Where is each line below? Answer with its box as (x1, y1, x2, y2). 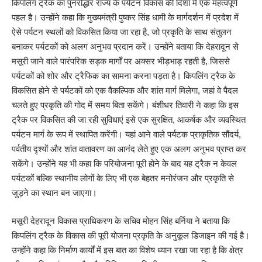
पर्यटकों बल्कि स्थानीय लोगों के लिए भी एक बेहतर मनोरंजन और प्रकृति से (12, 173, 234, 184)
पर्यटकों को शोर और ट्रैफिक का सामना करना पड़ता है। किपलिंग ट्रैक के (12, 71, 235, 81)
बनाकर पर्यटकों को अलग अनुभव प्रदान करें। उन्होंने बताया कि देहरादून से (12, 42, 239, 52)
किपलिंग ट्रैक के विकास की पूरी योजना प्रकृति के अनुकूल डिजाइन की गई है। (12, 230, 250, 240)
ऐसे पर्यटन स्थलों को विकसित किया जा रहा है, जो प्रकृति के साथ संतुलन (12, 27, 232, 37)
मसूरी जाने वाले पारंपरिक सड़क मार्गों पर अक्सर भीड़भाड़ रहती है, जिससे (12, 56, 230, 67)
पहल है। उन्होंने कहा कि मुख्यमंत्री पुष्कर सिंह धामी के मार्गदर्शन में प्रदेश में (12, 12, 239, 23)
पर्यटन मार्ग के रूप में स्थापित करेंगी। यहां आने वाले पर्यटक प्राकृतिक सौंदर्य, (12, 129, 241, 140)
